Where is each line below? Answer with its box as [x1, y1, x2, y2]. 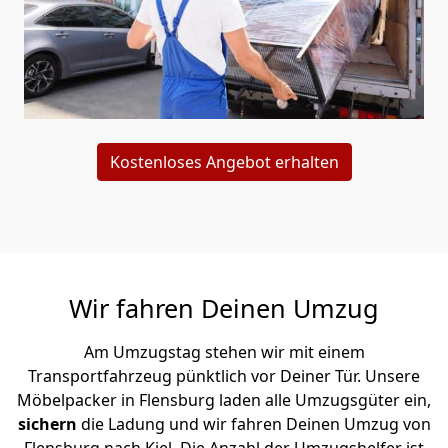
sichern [17, 412, 81, 435]
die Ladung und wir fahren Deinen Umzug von [80, 412, 431, 435]
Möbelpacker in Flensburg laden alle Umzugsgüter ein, [17, 388, 431, 411]
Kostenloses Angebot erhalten [109, 150, 339, 173]
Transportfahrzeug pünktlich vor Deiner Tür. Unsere [28, 364, 420, 387]
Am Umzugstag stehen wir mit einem [83, 340, 365, 363]
